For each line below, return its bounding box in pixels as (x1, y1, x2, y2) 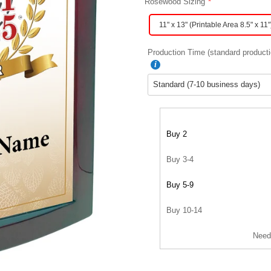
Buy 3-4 (166, 155, 194, 164)
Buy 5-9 (166, 180, 194, 189)
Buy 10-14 (166, 206, 202, 215)
